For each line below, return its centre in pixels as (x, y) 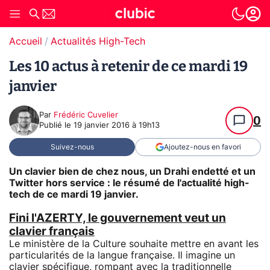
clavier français (52, 231)
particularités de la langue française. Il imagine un (122, 255)
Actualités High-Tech (98, 42)
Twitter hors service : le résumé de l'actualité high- (129, 183)
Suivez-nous (72, 147)
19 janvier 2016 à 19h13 (117, 126)
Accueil (26, 42)
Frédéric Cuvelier (86, 115)
